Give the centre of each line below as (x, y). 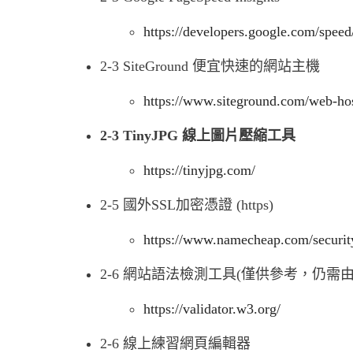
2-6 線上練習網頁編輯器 (175, 344)
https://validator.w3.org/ (212, 309)
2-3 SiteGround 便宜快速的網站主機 (210, 66)
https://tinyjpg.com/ (199, 170)
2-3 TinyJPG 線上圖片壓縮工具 (198, 136)
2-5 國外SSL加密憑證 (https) (187, 205)
